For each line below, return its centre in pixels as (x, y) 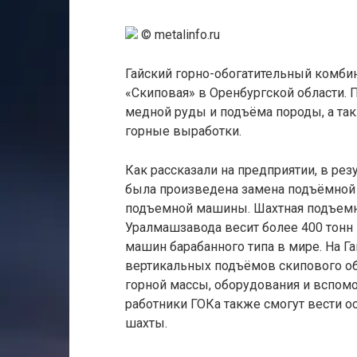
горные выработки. (183, 131)
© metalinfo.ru (179, 35)
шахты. (146, 323)
